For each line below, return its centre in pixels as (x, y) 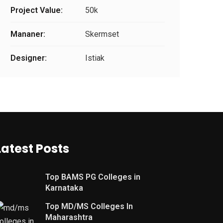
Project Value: (37, 10)
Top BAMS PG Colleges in (93, 177)
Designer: (29, 58)
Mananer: (28, 34)
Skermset (102, 34)
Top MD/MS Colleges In (89, 207)
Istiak (95, 58)
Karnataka (64, 188)
